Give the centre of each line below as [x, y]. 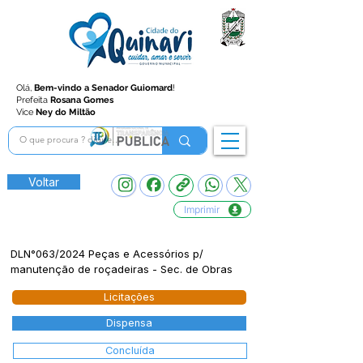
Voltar [44, 182]
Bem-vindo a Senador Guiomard [103, 88]
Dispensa [129, 323]
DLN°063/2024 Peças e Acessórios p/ [107, 254]
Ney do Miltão [66, 112]
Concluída [130, 350]
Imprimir [201, 209]
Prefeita [33, 100]
